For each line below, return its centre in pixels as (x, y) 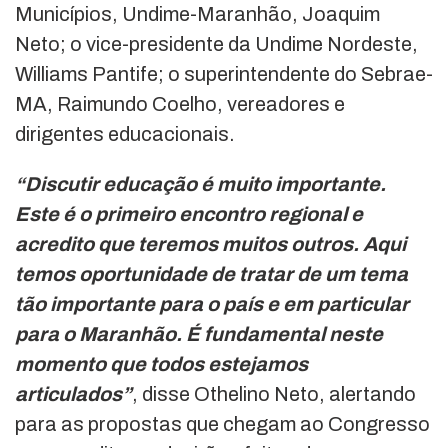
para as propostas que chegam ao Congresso (222, 423)
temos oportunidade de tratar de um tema (211, 273)
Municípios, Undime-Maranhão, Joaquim (197, 13)
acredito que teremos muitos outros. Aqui (210, 243)
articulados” (73, 393)
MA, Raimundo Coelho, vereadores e (180, 103)
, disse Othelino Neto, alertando (274, 393)
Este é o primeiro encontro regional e (189, 213)
